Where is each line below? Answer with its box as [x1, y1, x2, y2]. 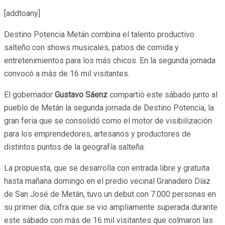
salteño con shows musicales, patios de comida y [4, 42, 179, 52]
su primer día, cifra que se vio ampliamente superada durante [4, 202, 217, 212]
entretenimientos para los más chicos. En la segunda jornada [4, 55, 215, 65]
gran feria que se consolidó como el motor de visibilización [4, 116, 212, 126]
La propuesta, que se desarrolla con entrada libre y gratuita [4, 163, 209, 173]
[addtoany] [4, 8, 40, 18]
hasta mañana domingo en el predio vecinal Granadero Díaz [4, 176, 210, 186]
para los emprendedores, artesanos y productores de [4, 129, 191, 139]
